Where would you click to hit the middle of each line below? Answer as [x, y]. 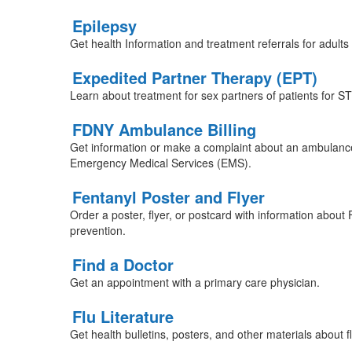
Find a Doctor [123, 264]
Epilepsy [104, 26]
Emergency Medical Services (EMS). [160, 163]
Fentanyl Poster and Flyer [168, 197]
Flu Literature [123, 316]
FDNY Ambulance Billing [164, 129]
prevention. [97, 230]
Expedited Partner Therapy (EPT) [194, 77]
